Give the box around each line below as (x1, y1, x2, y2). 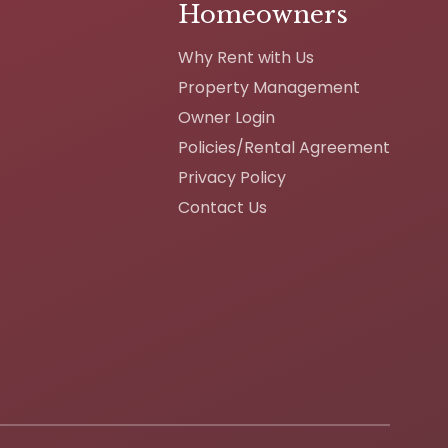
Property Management (178, 75, 360, 99)
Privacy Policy (178, 165, 286, 189)
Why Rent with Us (178, 45, 314, 69)
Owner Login (178, 105, 275, 129)
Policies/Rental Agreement (178, 135, 390, 159)
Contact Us (178, 195, 267, 219)
